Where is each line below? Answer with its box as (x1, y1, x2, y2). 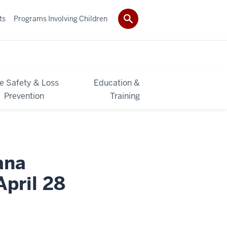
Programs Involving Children (14, 14, 107, 23)
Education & (93, 77, 140, 88)
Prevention (4, 90, 45, 101)
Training (109, 90, 140, 101)
